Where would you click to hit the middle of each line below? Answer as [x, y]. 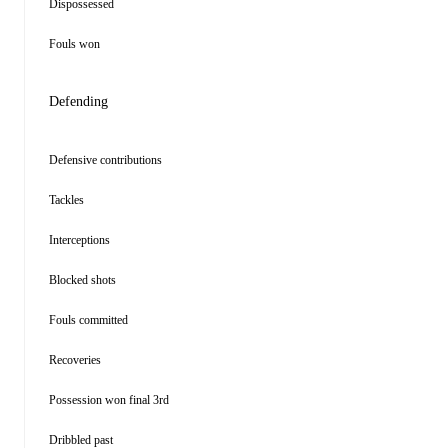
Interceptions [79, 240]
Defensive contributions [105, 160]
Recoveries [75, 360]
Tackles [66, 200]
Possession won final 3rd [109, 400]
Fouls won [74, 44]
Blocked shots [82, 280]
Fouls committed [88, 320]
